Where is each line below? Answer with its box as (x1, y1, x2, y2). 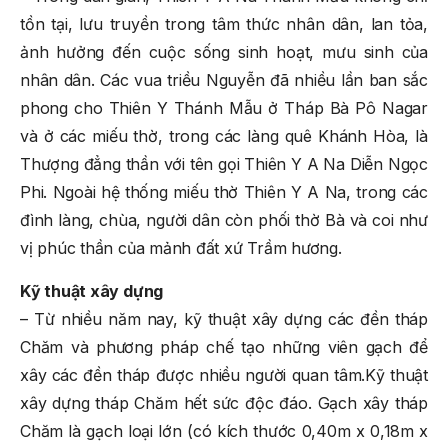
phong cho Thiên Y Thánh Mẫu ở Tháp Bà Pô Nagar (20, 98, 428, 119)
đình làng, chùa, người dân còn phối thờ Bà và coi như (20, 210, 428, 231)
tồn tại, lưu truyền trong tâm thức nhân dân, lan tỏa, (20, 14, 428, 35)
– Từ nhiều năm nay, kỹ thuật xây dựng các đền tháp (20, 309, 428, 330)
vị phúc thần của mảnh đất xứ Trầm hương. (20, 238, 342, 259)
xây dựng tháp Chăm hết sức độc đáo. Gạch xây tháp (20, 393, 428, 414)
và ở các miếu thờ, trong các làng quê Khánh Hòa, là (20, 126, 428, 147)
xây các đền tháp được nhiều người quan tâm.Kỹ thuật (20, 365, 428, 386)
